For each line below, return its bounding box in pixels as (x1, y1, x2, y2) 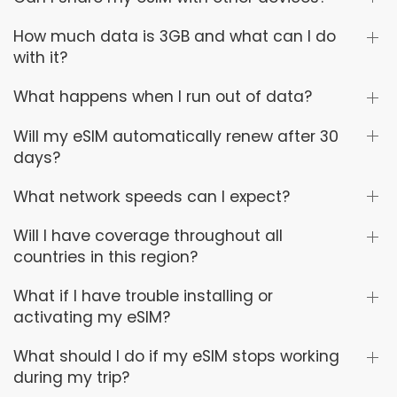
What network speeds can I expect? (13, 185, 290, 207)
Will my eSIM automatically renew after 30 (13, 125, 339, 147)
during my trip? (13, 367, 129, 389)
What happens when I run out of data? (13, 86, 312, 108)
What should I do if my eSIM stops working (13, 346, 339, 368)
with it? (13, 47, 67, 69)
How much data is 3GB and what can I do (13, 26, 336, 48)
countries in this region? (13, 246, 198, 269)
